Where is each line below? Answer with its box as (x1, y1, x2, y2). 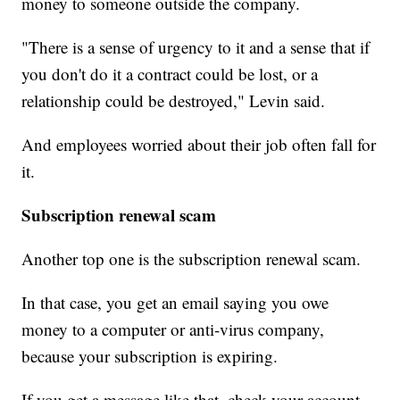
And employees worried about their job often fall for (21, 132, 377, 155)
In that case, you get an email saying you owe (21, 290, 329, 313)
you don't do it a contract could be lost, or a (21, 62, 319, 85)
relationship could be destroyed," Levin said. (21, 88, 326, 112)
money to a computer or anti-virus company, (21, 317, 325, 340)
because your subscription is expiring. (21, 344, 279, 367)
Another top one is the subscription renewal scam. (21, 246, 362, 270)
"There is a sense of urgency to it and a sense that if (21, 35, 371, 58)
